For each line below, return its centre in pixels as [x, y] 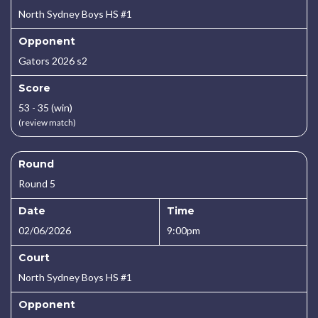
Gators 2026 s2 [53, 61]
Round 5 [37, 183]
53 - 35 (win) [45, 108]
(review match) [47, 122]
